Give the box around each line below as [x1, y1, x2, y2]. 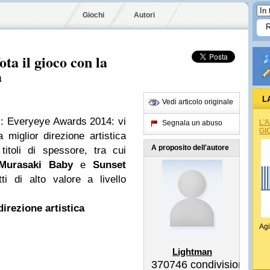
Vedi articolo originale [162, 98, 233, 106]
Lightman [172, 246, 212, 257]
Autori [134, 11, 155, 19]
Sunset [93, 159, 126, 171]
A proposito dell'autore [151, 143, 229, 152]
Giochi [83, 11, 104, 19]
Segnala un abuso [162, 119, 222, 127]
